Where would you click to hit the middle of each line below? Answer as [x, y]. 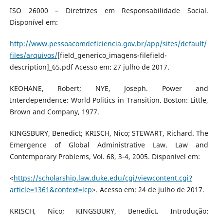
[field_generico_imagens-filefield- [112, 55]
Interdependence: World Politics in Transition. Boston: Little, [109, 100]
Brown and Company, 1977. [54, 112]
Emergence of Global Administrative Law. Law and [109, 145]
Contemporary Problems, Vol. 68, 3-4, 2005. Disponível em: [105, 157]
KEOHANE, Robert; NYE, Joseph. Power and [109, 89]
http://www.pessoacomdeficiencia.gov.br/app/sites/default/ [108, 44]
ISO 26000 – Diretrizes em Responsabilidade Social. [109, 11]
